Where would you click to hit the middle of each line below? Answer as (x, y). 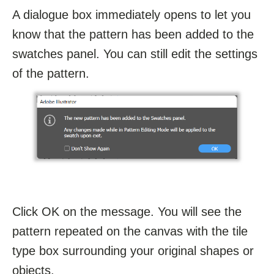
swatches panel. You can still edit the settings (135, 54)
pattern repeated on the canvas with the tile (130, 231)
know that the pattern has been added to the (133, 35)
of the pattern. (51, 74)
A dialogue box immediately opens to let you (131, 15)
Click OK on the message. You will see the (127, 212)
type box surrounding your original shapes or (133, 251)
